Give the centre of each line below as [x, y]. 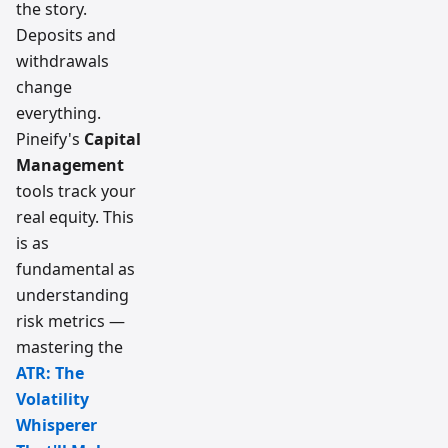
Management [70, 165]
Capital [112, 139]
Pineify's [50, 139]
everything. [58, 113]
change [44, 87]
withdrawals [62, 61]
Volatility [52, 399]
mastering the [69, 347]
